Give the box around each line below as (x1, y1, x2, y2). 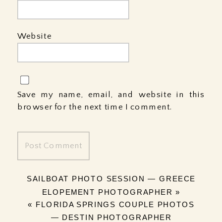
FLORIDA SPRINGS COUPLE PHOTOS (35, 200, 195, 209)
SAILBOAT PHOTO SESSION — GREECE (26, 174, 196, 183)
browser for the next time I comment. (17, 102, 173, 111)
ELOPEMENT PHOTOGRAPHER (42, 187, 172, 196)
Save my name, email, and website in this (17, 90, 205, 99)
